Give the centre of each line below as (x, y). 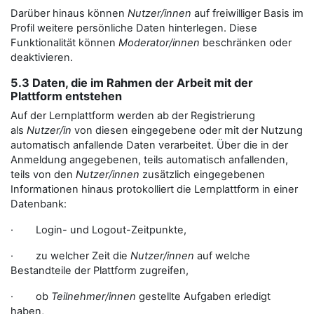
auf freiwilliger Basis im (247, 13)
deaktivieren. (42, 57)
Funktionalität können (64, 43)
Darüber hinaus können (69, 13)
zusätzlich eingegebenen (202, 175)
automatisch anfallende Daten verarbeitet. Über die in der (149, 145)
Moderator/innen (159, 43)
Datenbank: (39, 204)
